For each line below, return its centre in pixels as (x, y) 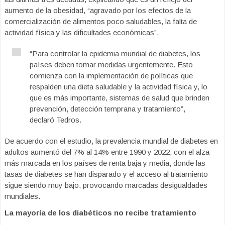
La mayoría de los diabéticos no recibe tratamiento (100, 213)
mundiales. (22, 196)
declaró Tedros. (55, 120)
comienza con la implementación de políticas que (111, 76)
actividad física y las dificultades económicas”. (82, 32)
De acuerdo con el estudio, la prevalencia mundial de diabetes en (111, 141)
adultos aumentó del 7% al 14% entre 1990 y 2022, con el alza (107, 152)
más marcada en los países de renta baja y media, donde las (105, 163)
